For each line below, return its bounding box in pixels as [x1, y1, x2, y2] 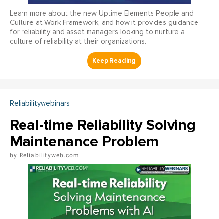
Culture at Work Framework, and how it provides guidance [10, 19, 198, 26]
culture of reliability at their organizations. [10, 37, 146, 45]
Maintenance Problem [10, 132, 159, 151]
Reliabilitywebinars [10, 99, 70, 107]
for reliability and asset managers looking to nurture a [10, 28, 185, 36]
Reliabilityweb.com [19, 152, 80, 159]
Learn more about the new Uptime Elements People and [10, 9, 194, 17]
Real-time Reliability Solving [10, 115, 196, 134]
